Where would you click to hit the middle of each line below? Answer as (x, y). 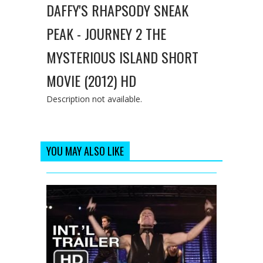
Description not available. (94, 99)
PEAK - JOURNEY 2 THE (106, 33)
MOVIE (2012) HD (91, 80)
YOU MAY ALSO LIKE (85, 151)
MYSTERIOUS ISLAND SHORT (122, 57)
